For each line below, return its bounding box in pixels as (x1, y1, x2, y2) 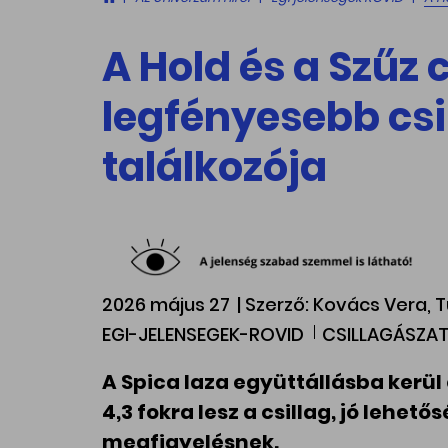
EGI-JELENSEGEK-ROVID (102, 322, 304, 348)
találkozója (102, 138, 327, 195)
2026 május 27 (102, 292, 230, 318)
